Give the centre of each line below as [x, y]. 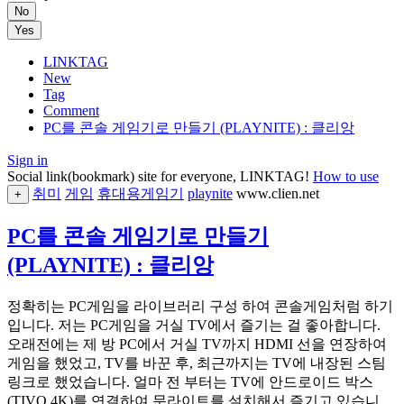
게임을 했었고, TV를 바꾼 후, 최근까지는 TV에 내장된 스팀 [197, 363]
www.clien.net [278, 193]
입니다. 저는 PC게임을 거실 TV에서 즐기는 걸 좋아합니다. [194, 325]
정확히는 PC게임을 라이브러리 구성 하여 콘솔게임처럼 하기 [200, 306]
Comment [71, 110]
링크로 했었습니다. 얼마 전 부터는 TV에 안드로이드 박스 [190, 381]
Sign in [28, 160]
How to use [346, 176]
